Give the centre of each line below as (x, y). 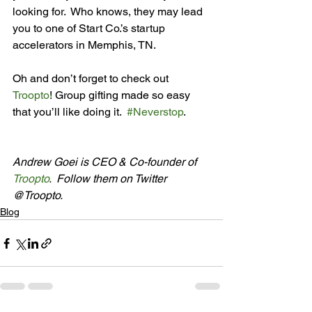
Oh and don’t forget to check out (92, 78)
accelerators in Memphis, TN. (84, 45)
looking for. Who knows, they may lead (109, 11)
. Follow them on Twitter (109, 179)
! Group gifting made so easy (121, 95)
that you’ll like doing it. (70, 112)
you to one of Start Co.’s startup (90, 28)
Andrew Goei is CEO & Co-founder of (106, 162)
